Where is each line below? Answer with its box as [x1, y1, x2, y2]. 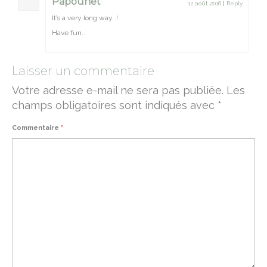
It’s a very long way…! [52, 14, 118, 22]
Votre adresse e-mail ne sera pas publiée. [12, 84, 223, 97]
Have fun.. [52, 29, 85, 37]
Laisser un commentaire [12, 64, 154, 78]
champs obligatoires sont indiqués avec [12, 99, 218, 111]
